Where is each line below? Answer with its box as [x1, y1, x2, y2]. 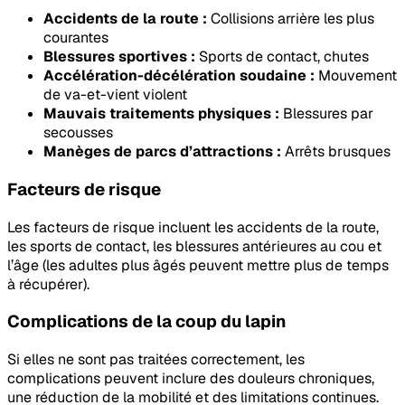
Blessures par [279, 104, 373, 124]
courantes [43, 28, 108, 48]
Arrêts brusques [281, 142, 391, 162]
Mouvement [315, 66, 397, 86]
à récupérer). [7, 274, 89, 294]
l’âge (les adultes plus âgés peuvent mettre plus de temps [7, 255, 389, 275]
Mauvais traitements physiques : [43, 104, 279, 124]
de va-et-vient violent [43, 85, 187, 105]
